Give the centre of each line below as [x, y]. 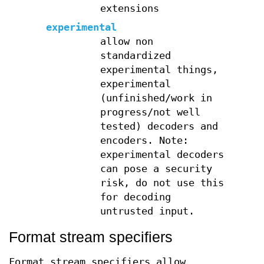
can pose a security [156, 169]
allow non [126, 41]
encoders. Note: [144, 140]
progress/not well [150, 112]
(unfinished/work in [156, 98]
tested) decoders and [159, 126]
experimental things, [159, 70]
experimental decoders [162, 154]
